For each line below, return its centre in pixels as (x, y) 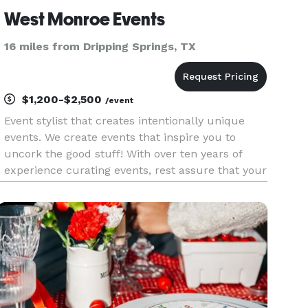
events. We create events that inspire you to (120, 137)
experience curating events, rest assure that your (136, 170)
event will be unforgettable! (77, 187)
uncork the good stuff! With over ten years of (123, 154)
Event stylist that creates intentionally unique (125, 121)
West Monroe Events (85, 19)
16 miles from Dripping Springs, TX (100, 46)
